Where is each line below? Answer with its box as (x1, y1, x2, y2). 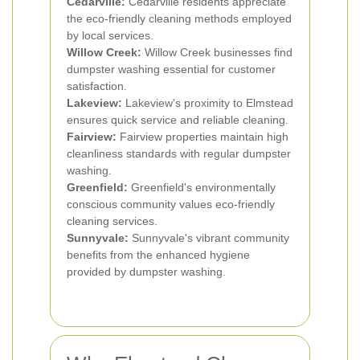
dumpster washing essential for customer (67, 63, 276, 76)
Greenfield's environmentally (128, 181, 276, 194)
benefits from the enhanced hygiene (67, 248, 250, 261)
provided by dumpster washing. (67, 265, 226, 278)
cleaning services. (67, 215, 157, 227)
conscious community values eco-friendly (67, 198, 275, 211)
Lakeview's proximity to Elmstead (122, 96, 293, 109)
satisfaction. (67, 80, 127, 92)
